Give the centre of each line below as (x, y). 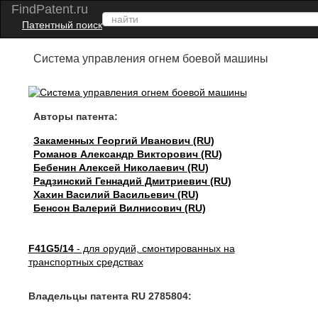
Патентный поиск (62, 25)
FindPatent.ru (50, 9)
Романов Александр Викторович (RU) (128, 154)
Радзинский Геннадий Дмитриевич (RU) (133, 181)
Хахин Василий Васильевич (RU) (116, 194)
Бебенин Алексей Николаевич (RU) (121, 168)
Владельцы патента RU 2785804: (110, 296)
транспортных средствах (86, 262)
